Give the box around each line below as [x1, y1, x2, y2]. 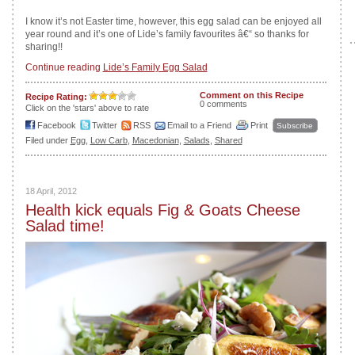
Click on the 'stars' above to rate [25, 103, 149, 113]
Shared [214, 136, 242, 145]
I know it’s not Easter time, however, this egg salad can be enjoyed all [25, 16, 322, 27]
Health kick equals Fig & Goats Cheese [25, 201, 300, 219]
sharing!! [25, 41, 63, 52]
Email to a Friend [166, 120, 231, 130]
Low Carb [90, 136, 128, 145]
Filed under [25, 136, 71, 145]
